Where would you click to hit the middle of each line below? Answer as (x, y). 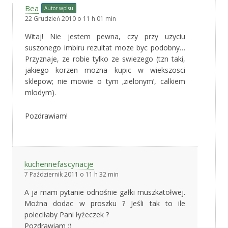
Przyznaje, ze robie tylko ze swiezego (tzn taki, (105, 59)
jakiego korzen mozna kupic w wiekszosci (105, 70)
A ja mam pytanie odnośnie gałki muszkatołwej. (105, 192)
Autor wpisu (59, 8)
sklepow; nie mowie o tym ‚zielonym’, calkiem (105, 81)
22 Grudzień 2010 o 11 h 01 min (70, 18)
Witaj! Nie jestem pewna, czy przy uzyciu (105, 36)
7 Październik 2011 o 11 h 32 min (72, 174)
